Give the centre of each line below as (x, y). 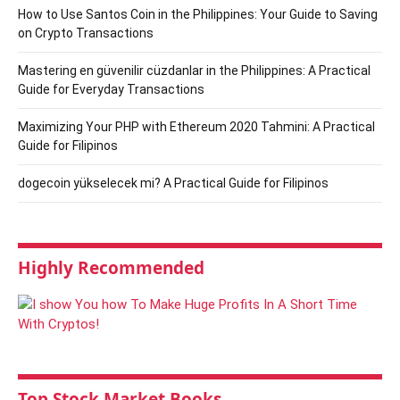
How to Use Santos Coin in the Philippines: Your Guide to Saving (198, 14)
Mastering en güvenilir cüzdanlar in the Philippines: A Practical (194, 70)
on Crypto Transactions (86, 33)
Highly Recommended (111, 267)
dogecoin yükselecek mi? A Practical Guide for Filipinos (173, 183)
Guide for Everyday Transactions (111, 89)
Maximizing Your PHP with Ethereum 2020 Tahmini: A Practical (196, 126)
